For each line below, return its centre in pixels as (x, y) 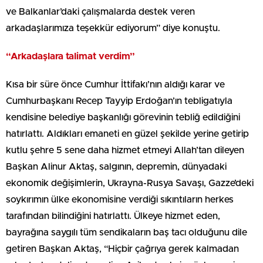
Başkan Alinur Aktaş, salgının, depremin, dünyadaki (116, 167)
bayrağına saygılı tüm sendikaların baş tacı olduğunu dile (127, 233)
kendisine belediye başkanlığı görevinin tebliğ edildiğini (123, 118)
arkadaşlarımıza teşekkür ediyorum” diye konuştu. (113, 28)
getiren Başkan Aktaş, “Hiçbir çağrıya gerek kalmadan (122, 249)
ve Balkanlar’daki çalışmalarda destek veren (100, 12)
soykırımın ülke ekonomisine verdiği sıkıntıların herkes (120, 200)
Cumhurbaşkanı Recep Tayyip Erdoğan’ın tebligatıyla (119, 101)
